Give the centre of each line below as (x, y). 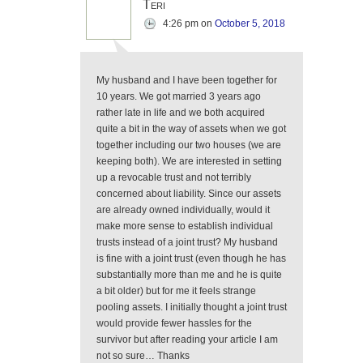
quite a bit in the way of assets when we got (191, 129)
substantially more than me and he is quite (189, 275)
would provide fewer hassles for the (174, 323)
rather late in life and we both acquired (181, 113)
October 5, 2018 (250, 23)
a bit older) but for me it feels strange (176, 291)
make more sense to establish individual (185, 226)
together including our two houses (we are (189, 145)
